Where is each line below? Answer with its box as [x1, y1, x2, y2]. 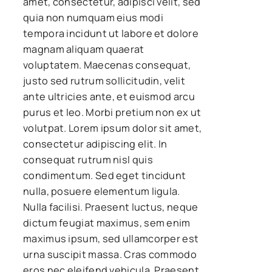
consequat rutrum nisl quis [23, 152, 153, 166]
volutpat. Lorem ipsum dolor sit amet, [23, 121, 202, 135]
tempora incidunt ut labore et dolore [23, 26, 199, 40]
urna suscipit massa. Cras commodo [23, 247, 197, 261]
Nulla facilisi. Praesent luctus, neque [23, 200, 199, 214]
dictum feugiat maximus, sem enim [23, 216, 191, 229]
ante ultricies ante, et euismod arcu [23, 89, 195, 103]
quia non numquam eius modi [23, 10, 163, 24]
